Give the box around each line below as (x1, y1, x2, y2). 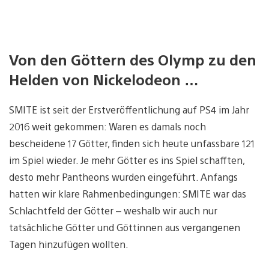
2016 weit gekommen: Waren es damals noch (9, 119, 206, 133)
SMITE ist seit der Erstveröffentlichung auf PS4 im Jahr (9, 103, 249, 116)
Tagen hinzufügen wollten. (9, 237, 128, 250)
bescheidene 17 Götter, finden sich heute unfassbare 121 (9, 136, 255, 150)
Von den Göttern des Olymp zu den (9, 49, 256, 69)
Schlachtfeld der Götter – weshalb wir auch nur (9, 204, 217, 217)
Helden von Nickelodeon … (9, 69, 199, 89)
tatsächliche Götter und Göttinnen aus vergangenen (9, 220, 240, 234)
